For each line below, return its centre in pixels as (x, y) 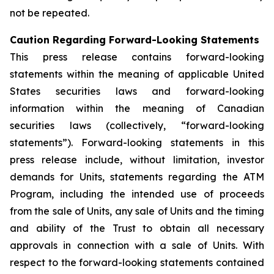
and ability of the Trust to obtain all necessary (137, 228)
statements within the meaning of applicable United (137, 74)
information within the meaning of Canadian (137, 108)
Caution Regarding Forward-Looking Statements (135, 40)
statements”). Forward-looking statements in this (137, 143)
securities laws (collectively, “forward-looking (137, 125)
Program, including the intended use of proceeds (137, 194)
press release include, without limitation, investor (137, 160)
